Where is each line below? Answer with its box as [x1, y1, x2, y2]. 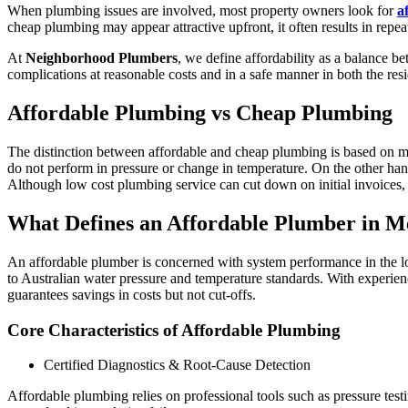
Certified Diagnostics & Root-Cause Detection [44, 357, 311, 373]
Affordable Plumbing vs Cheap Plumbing [7, 101, 393, 126]
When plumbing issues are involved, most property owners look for [7, 3, 397, 19]
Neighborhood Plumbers [25, 50, 178, 66]
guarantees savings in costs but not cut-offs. [7, 286, 256, 302]
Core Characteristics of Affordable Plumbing [7, 320, 341, 340]
